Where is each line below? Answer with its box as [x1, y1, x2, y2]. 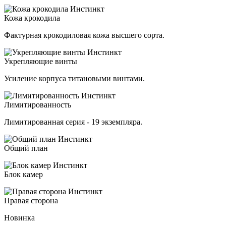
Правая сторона [4, 196, 58, 205]
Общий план [4, 143, 48, 152]
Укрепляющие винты [4, 56, 77, 66]
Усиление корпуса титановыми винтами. [4, 74, 145, 83]
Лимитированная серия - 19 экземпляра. [4, 117, 142, 126]
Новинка [4, 213, 35, 222]
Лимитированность [4, 100, 71, 109]
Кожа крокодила [4, 13, 60, 22]
